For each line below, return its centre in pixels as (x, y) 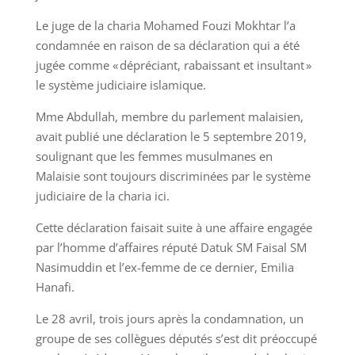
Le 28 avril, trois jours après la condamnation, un (169, 319)
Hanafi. (55, 287)
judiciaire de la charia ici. (102, 196)
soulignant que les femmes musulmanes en (154, 156)
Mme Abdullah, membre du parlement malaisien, (169, 116)
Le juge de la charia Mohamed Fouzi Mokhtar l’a (165, 25)
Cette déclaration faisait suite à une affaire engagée (174, 227)
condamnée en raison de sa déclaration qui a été (167, 45)
